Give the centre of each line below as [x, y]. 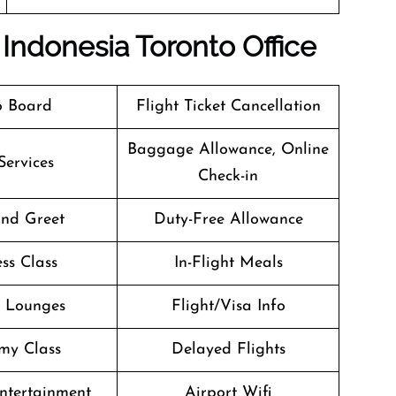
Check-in [228, 176]
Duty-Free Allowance [228, 220]
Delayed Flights [228, 350]
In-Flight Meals [228, 263]
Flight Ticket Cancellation [228, 107]
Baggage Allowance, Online [228, 150]
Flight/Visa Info [228, 306]
